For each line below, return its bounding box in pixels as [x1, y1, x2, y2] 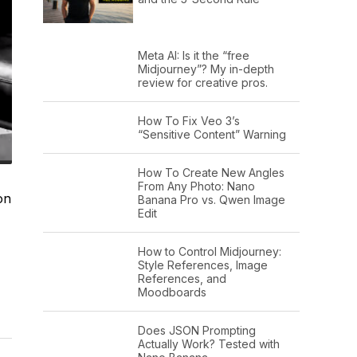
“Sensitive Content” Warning [137, 127, 286, 141]
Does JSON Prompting [137, 323, 256, 337]
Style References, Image [137, 257, 268, 272]
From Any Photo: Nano [137, 178, 255, 193]
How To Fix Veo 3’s [137, 113, 240, 127]
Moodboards [137, 284, 206, 299]
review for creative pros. [137, 75, 268, 89]
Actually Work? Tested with [137, 336, 280, 351]
